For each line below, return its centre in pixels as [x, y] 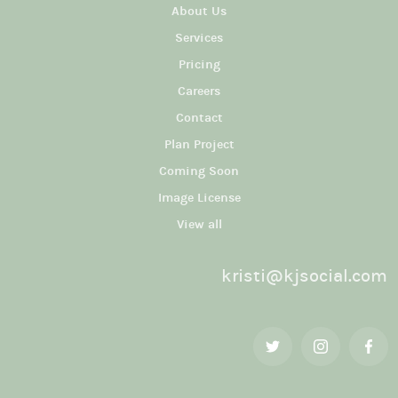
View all [199, 224]
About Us [199, 11]
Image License [199, 198]
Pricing [199, 64]
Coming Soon [199, 171]
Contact [199, 118]
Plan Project [199, 144]
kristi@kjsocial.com [304, 276]
